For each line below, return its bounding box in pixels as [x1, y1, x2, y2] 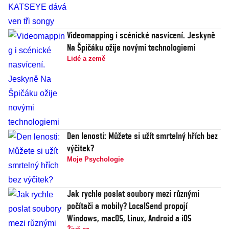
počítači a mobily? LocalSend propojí [67, 200, 188, 211]
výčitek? [67, 143, 94, 153]
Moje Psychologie [67, 155, 124, 163]
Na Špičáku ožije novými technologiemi [67, 42, 195, 53]
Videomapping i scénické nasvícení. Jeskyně [67, 30, 215, 40]
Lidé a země [67, 55, 105, 62]
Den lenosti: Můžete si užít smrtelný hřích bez [67, 130, 218, 141]
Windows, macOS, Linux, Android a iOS [67, 213, 192, 223]
